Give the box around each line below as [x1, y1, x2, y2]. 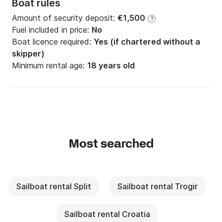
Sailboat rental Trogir [117, 181, 198, 192]
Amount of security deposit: [12, 13, 117, 23]
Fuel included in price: [12, 25, 92, 35]
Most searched [68, 137, 154, 153]
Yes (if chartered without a [94, 37, 200, 47]
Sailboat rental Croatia [64, 209, 150, 220]
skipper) [12, 49, 45, 59]
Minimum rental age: [12, 60, 87, 71]
